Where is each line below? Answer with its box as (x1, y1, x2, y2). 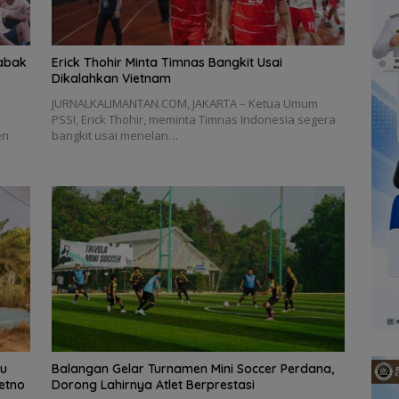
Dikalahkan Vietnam (51, 70, 171, 87)
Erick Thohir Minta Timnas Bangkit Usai (51, 54, 282, 71)
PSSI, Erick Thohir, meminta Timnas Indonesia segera (51, 111, 336, 128)
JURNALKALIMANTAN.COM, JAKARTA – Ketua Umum (51, 95, 318, 112)
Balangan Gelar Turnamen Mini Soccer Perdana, (51, 360, 334, 377)
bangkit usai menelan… (51, 127, 178, 144)
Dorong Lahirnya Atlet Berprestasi (51, 376, 255, 393)
